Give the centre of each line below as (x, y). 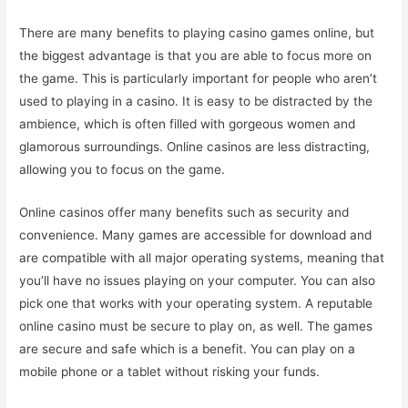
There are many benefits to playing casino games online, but (197, 32)
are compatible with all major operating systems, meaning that (202, 257)
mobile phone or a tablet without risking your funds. (170, 371)
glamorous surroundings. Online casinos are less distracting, (195, 146)
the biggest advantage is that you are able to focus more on (196, 55)
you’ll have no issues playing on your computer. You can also (198, 280)
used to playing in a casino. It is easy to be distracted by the (196, 101)
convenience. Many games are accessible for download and (196, 235)
